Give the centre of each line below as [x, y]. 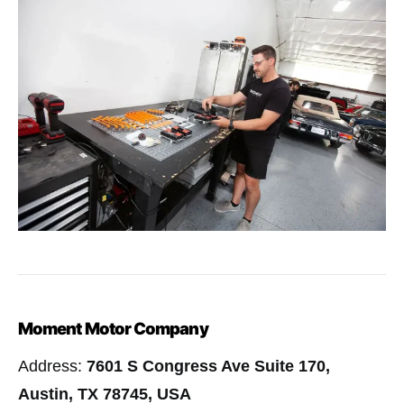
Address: [52, 367]
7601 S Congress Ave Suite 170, [208, 367]
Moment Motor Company [113, 329]
